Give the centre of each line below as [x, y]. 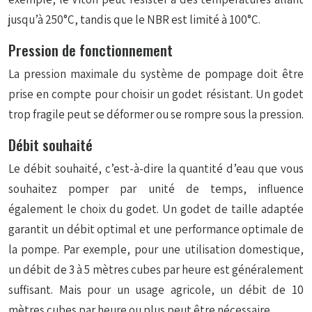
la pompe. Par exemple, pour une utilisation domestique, [156, 249]
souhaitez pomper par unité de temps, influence [156, 189]
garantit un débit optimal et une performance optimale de [156, 229]
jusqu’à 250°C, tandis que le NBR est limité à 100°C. [134, 19]
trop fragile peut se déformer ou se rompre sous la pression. [156, 114]
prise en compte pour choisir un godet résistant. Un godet [156, 94]
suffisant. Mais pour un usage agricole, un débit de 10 [156, 290]
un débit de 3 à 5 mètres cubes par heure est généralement [156, 270]
